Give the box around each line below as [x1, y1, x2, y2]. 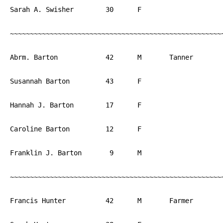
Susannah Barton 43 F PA [10, 77, 70, 85]
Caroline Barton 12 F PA [10, 125, 70, 133]
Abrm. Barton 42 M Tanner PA [10, 53, 58, 61]
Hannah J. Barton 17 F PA [10, 101, 74, 109]
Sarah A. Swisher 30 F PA [10, 5, 74, 13]
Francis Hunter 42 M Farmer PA [10, 197, 66, 205]
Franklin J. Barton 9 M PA [10, 149, 82, 157]
